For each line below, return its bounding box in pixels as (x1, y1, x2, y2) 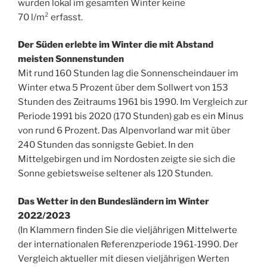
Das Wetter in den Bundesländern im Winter (18, 195, 209, 207)
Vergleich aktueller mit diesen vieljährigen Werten (18, 253, 229, 264)
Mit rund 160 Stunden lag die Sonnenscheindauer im (18, 68, 238, 79)
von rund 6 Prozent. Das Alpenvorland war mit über (18, 125, 231, 136)
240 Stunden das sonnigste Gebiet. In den (18, 139, 194, 151)
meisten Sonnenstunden (18, 54, 124, 65)
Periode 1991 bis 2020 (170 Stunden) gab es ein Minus (18, 111, 244, 122)
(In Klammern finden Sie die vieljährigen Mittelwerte (18, 224, 237, 235)
